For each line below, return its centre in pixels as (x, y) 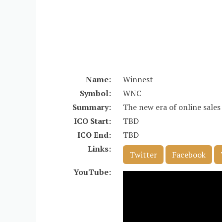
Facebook (189, 155)
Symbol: (96, 93)
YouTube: (92, 172)
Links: (100, 149)
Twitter (143, 155)
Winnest (138, 79)
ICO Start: (93, 121)
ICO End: (94, 135)
